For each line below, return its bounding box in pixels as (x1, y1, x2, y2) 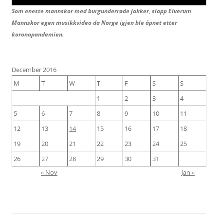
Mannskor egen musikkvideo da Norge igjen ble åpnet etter (12, 18, 177, 27)
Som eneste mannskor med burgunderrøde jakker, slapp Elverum (12, 6, 191, 15)
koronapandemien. (12, 30, 64, 38)
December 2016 (12, 65, 56, 74)
